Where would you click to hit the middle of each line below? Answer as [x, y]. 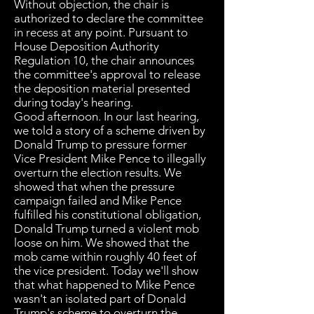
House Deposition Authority [87, 46]
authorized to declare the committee [109, 18]
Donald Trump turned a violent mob [107, 228]
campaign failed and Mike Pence [98, 200]
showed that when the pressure [94, 186]
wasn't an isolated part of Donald [100, 299]
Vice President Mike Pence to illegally [110, 158]
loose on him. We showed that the [102, 243]
